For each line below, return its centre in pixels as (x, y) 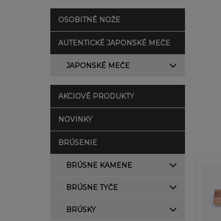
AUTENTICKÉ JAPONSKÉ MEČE (114, 43)
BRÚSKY (81, 210)
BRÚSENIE (78, 143)
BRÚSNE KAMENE (99, 165)
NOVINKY (75, 119)
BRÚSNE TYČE (92, 187)
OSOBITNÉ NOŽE (89, 20)
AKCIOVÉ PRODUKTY (96, 96)
